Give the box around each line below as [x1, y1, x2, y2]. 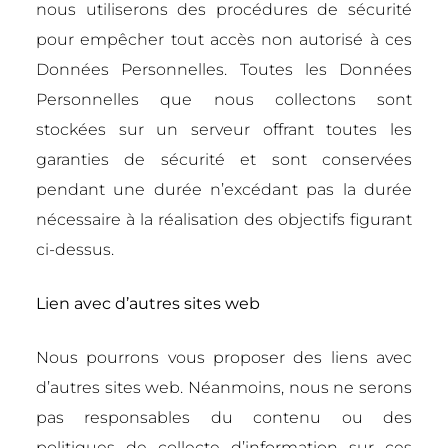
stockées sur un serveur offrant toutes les [36, 120, 412, 139]
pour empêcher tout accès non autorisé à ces [36, 30, 412, 49]
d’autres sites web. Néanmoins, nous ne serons [36, 378, 412, 397]
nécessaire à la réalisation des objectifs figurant [36, 210, 412, 229]
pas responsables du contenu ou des [36, 408, 412, 427]
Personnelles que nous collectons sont [36, 90, 412, 109]
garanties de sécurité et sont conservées [36, 150, 412, 169]
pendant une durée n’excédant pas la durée [36, 180, 412, 199]
